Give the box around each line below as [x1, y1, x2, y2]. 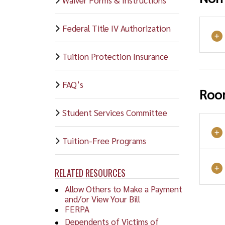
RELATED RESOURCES [54, 166, 126, 179]
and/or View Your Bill [64, 193, 140, 204]
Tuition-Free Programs [62, 135, 146, 146]
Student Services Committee [62, 106, 167, 118]
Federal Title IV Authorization [62, 22, 171, 34]
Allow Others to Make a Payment [64, 183, 182, 194]
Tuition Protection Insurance [62, 50, 168, 62]
